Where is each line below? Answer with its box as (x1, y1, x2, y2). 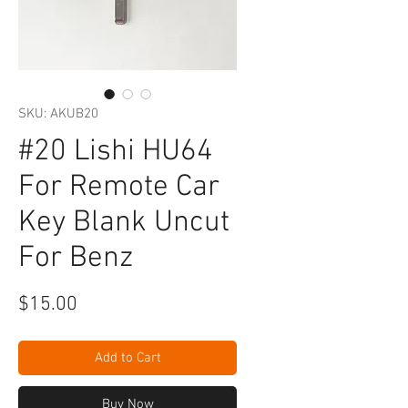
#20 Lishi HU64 (18, 134, 213, 170)
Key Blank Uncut (18, 205, 229, 241)
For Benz (18, 240, 133, 277)
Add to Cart (94, 350, 161, 366)
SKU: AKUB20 (18, 106, 98, 122)
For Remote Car (18, 169, 219, 206)
